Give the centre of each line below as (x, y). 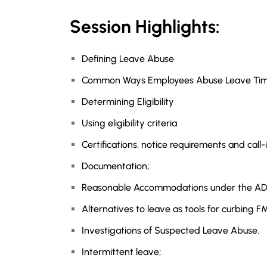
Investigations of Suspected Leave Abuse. (170, 230)
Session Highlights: (145, 27)
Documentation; (116, 166)
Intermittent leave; (122, 252)
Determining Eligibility (128, 102)
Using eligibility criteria (129, 123)
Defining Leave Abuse (128, 59)
